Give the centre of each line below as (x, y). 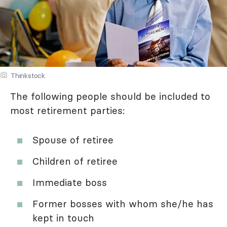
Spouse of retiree (73, 140)
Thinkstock (28, 75)
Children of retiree (75, 161)
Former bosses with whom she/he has (123, 203)
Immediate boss (70, 182)
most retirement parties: (67, 110)
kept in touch (63, 218)
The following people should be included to (110, 96)
